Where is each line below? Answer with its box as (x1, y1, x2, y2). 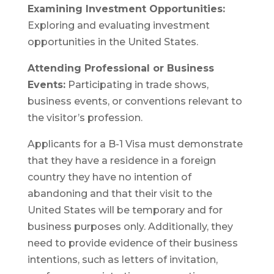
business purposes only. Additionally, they (27, 220, 233, 232)
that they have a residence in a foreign (27, 154, 216, 166)
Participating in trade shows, (65, 78, 209, 91)
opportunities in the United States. (27, 35, 198, 48)
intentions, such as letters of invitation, (27, 253, 218, 265)
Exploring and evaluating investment (27, 19, 210, 31)
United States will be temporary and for (27, 204, 223, 216)
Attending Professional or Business (27, 62, 214, 74)
